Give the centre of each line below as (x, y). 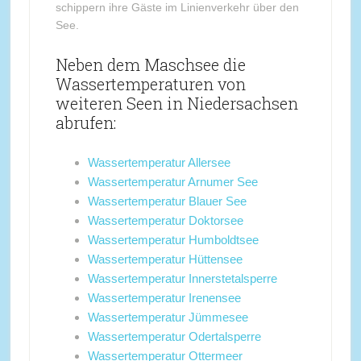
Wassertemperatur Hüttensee (165, 259)
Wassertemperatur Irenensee (164, 298)
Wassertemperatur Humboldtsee (173, 240)
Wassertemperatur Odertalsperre (174, 336)
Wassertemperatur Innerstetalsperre (182, 278)
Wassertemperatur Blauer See (167, 201)
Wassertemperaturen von (150, 84)
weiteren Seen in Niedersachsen (176, 103)
